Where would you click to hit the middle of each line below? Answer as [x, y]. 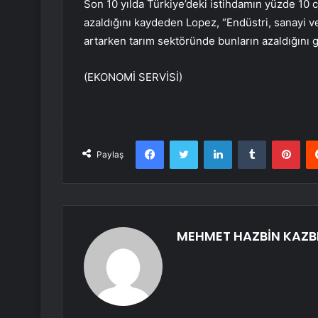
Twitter [213, 140]
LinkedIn [250, 140]
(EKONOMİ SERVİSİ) [133, 77]
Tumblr [280, 140]
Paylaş [110, 155]
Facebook [185, 140]
